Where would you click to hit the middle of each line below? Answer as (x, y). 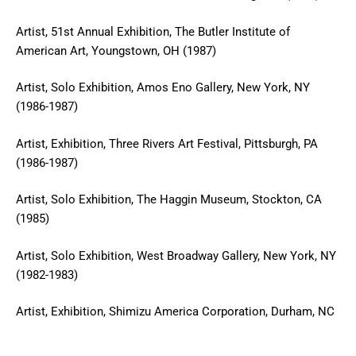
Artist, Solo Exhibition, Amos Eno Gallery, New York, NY (163, 87)
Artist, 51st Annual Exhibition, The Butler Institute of (153, 31)
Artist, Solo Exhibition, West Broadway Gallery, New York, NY (176, 255)
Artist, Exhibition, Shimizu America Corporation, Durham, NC (175, 311)
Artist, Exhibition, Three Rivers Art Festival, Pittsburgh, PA (167, 143)
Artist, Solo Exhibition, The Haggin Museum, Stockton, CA (169, 199)
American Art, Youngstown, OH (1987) (116, 50)
